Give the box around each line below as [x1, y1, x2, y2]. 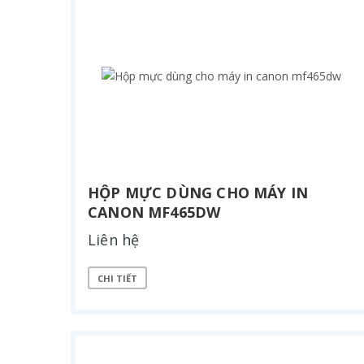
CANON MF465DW [88, 202, 221, 222]
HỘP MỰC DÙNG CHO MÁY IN [88, 183, 309, 202]
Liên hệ [88, 230, 140, 249]
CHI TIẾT [97, 271, 137, 284]
